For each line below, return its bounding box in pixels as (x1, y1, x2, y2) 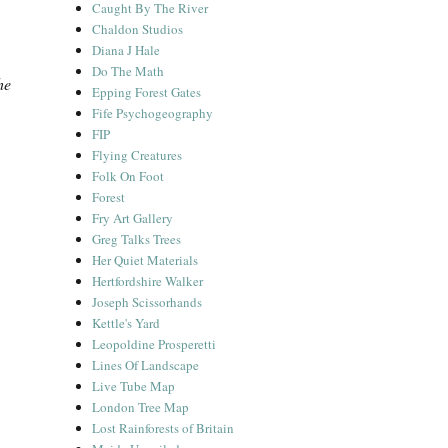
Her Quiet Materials (92, 251, 199, 269)
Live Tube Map (92, 377, 176, 395)
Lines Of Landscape (92, 356, 200, 374)
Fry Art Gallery (92, 209, 174, 227)
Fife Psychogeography (92, 104, 214, 122)
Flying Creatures (92, 146, 183, 164)
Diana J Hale (92, 41, 161, 59)
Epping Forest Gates (92, 83, 202, 101)
